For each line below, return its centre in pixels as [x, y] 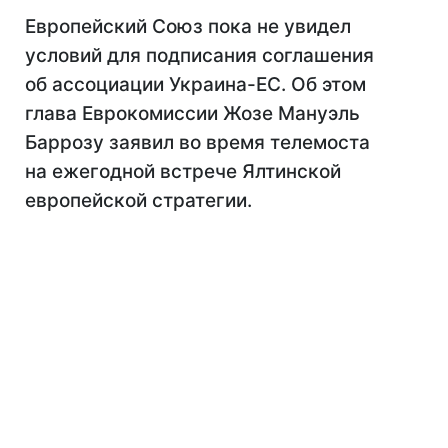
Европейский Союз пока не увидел [188, 26]
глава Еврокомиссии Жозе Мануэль [192, 113]
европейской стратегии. [138, 200]
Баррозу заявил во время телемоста [197, 142]
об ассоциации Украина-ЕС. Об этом [195, 84]
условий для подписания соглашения [199, 55]
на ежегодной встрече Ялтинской [183, 171]
